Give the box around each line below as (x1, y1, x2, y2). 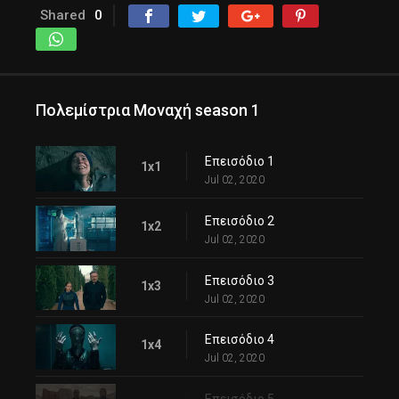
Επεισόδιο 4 (205, 332, 274, 347)
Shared (40, 6, 85, 23)
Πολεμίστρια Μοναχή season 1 (36, 100, 260, 119)
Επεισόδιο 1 (205, 153, 274, 168)
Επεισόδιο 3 (205, 273, 274, 288)
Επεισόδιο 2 (205, 213, 274, 228)
